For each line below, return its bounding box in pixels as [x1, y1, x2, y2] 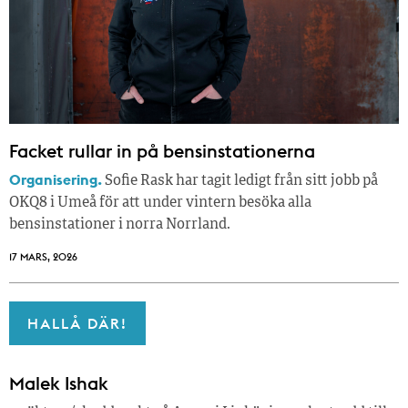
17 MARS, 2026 [9, 250, 77, 264]
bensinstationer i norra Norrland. [9, 218, 230, 233]
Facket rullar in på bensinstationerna [9, 139, 315, 163]
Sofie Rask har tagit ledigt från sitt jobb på [102, 174, 378, 189]
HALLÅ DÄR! [27, 314, 127, 333]
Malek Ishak [9, 372, 108, 395]
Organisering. [9, 170, 102, 189]
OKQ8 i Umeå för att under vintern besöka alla [9, 196, 311, 211]
